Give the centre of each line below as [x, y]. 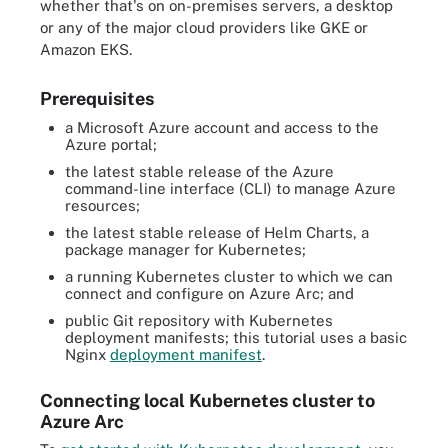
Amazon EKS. [86, 49]
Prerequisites [97, 98]
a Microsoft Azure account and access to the [222, 127]
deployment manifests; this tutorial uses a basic [236, 337]
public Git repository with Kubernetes [199, 320]
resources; [102, 205]
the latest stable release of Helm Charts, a [217, 232]
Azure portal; [111, 144]
